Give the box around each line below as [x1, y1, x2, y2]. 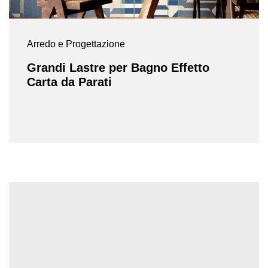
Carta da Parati [27, 75, 112, 89]
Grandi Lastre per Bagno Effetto [27, 60, 209, 74]
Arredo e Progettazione [27, 38, 125, 49]
